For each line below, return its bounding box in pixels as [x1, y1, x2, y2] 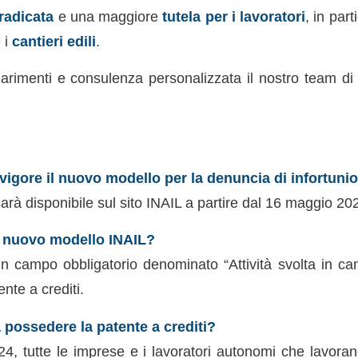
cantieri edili [11, 32, 96, 50]
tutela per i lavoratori [162, 7, 306, 25]
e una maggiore [54, 7, 163, 25]
